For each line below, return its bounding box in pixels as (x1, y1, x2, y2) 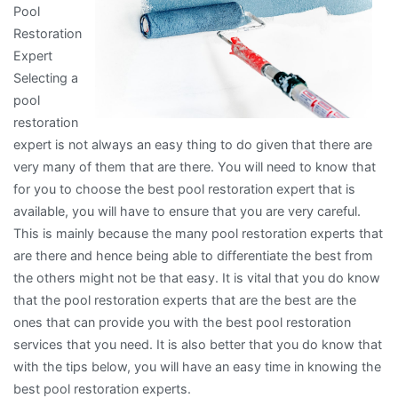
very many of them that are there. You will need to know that (13, 159, 376, 175)
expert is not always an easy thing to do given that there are (13, 137, 372, 153)
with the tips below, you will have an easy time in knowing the (13, 359, 381, 375)
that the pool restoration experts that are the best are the (13, 292, 356, 308)
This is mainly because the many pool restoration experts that (13, 226, 383, 242)
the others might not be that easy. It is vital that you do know (13, 270, 380, 286)
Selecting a (13, 70, 78, 86)
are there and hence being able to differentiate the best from (13, 248, 373, 264)
